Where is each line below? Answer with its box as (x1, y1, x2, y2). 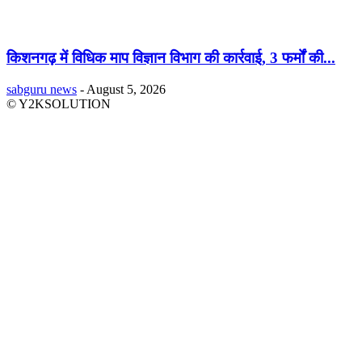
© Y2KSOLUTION (6, 96, 111, 111)
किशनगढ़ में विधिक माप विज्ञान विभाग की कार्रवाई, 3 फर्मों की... (6, 48, 335, 66)
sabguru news (6, 82, 77, 96)
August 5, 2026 (86, 82, 166, 96)
